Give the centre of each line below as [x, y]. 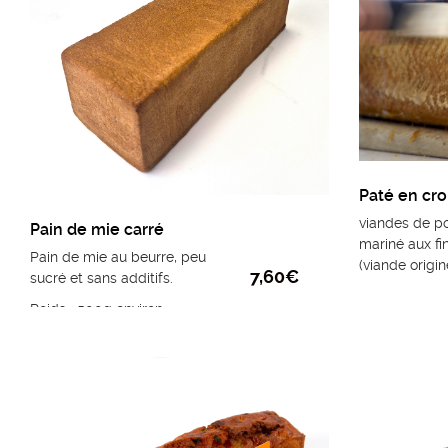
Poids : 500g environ [96, 309]
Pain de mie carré [97, 230]
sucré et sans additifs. [101, 278]
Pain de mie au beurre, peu [118, 257]
